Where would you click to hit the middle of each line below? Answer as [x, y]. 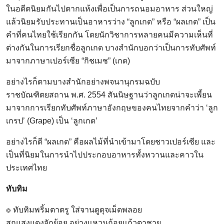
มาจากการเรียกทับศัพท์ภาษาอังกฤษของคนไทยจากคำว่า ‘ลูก [112, 108]
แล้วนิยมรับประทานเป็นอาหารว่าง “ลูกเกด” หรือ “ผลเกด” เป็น [111, 22]
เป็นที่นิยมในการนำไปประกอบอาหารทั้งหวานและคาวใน [105, 155]
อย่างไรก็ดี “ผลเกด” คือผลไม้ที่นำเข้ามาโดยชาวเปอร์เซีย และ [111, 142]
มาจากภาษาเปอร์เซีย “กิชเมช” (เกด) [68, 61]
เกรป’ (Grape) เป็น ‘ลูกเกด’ [52, 121]
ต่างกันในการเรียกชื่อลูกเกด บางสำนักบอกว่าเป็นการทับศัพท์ [111, 48]
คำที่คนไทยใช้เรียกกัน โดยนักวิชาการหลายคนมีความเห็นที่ [109, 35]
